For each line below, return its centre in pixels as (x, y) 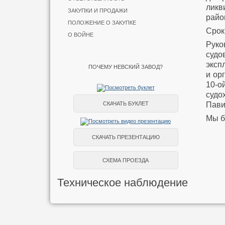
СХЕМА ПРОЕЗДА (126, 160)
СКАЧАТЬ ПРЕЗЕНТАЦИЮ (126, 137)
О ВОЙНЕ (81, 35)
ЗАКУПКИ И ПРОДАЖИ (98, 11)
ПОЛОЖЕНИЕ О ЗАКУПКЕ (102, 23)
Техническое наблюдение (123, 183)
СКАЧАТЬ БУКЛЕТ (126, 103)
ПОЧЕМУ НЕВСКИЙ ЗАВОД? (126, 67)
